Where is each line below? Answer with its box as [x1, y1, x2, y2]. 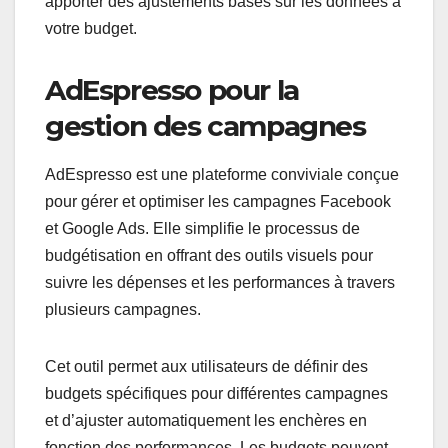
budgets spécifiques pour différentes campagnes [45, 385, 388, 403]
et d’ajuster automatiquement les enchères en [45, 412, 367, 430]
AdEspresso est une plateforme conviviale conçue [45, 166, 399, 184]
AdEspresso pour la [45, 72, 299, 107]
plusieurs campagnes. [45, 301, 201, 319]
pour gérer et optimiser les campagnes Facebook [45, 193, 391, 211]
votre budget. [45, 19, 137, 37]
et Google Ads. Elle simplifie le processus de [45, 220, 360, 238]
